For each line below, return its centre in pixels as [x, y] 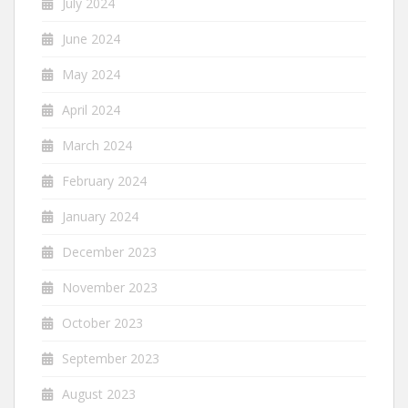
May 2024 [91, 74]
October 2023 [102, 323]
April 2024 [91, 110]
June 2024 [91, 39]
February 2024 [104, 181]
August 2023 [99, 394]
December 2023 [109, 252]
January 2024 [100, 216]
